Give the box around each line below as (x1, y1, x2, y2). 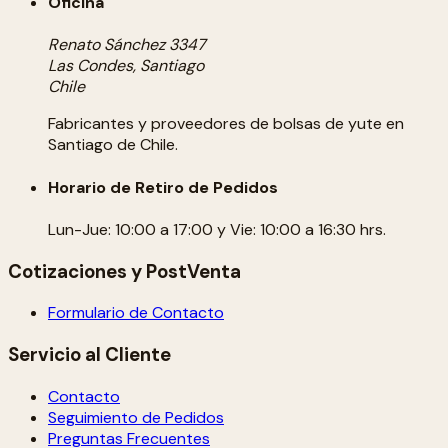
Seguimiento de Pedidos (48, 406, 224, 428)
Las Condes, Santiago (48, 55, 204, 77)
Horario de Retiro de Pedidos (48, 176, 278, 198)
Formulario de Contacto (48, 302, 224, 324)
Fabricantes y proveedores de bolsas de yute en (48, 113, 404, 135)
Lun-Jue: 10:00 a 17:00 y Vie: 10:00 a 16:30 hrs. (48, 218, 386, 240)
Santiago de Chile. (48, 134, 178, 156)
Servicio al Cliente (8, 341, 171, 367)
